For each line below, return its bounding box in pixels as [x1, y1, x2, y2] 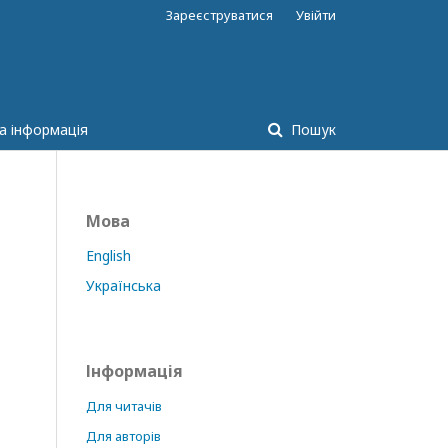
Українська [86, 276, 161, 295]
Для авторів [86, 427, 161, 445]
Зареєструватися [166, 6, 273, 24]
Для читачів [86, 397, 162, 415]
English [86, 246, 131, 265]
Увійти [296, 6, 336, 24]
